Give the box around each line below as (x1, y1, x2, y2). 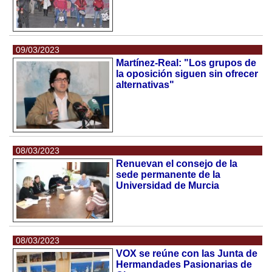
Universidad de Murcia (116, 180, 220, 191)
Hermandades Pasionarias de (116, 259, 253, 270)
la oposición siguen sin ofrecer (116, 68, 259, 79)
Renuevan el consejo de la (116, 158, 238, 169)
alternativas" (116, 79, 175, 90)
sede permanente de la (116, 169, 221, 180)
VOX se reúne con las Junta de (116, 248, 258, 259)
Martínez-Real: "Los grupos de (116, 57, 257, 68)
